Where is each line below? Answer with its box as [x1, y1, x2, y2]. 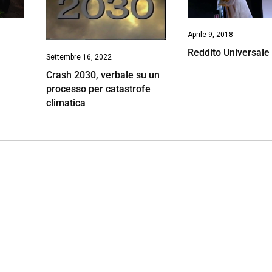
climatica [46, 97, 86, 109]
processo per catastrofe [46, 83, 151, 95]
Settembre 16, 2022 [46, 52, 112, 61]
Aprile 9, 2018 [188, 30, 234, 39]
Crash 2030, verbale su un [46, 69, 160, 81]
